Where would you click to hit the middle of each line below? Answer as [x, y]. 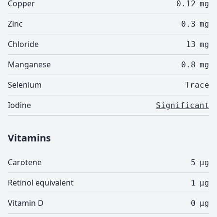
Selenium [25, 85]
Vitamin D [26, 203]
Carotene [25, 162]
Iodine [19, 105]
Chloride [23, 44]
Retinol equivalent [41, 183]
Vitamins [29, 138]
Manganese [29, 64]
